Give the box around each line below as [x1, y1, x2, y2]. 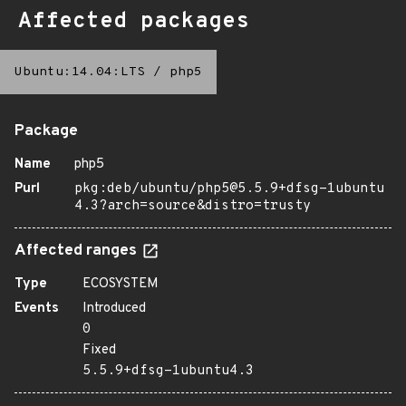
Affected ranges [14, 241, 140, 261]
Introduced [82, 300, 146, 317]
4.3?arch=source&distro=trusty [74, 198, 311, 215]
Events [14, 300, 59, 317]
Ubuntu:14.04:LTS [14, 64, 145, 80]
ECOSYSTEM [82, 275, 159, 293]
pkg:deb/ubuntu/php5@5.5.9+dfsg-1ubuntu [74, 180, 384, 198]
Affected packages [18, 8, 249, 35]
